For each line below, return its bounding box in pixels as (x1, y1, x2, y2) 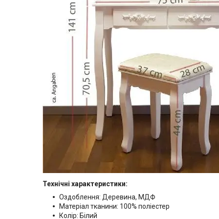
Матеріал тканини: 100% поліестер (59, 202, 170, 211)
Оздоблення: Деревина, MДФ (59, 193, 155, 201)
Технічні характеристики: (43, 180, 128, 188)
